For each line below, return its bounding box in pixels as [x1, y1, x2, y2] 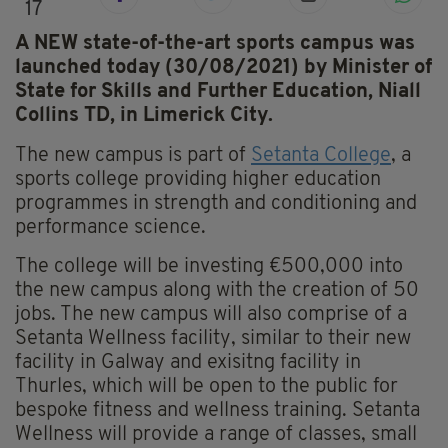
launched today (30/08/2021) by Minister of [15, 58, 432, 79]
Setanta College [251, 146, 391, 167]
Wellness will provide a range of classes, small [15, 425, 417, 446]
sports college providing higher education [15, 170, 381, 191]
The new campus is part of [15, 146, 251, 167]
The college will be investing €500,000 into [15, 257, 403, 278]
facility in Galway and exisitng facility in [15, 353, 361, 374]
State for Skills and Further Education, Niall [15, 82, 421, 103]
